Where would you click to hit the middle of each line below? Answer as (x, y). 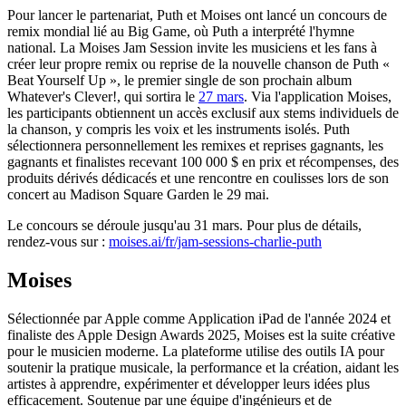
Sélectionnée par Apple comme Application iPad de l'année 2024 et (199, 318)
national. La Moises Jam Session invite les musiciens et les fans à (192, 48)
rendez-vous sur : (58, 242)
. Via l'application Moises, (318, 97)
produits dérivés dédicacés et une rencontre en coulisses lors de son (198, 179)
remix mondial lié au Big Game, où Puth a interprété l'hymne (181, 32)
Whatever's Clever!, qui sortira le (103, 97)
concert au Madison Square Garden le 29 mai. (138, 195)
